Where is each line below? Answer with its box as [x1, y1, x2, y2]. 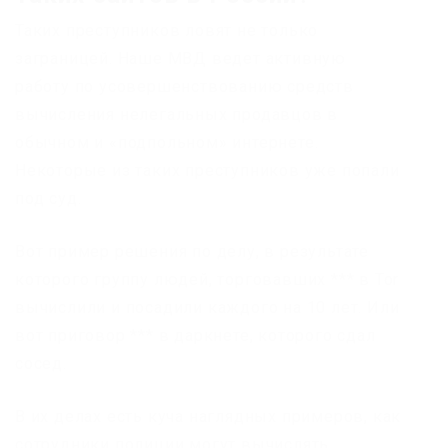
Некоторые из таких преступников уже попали [15, 160, 400, 180]
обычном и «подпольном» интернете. [15, 132, 319, 152]
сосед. [15, 353, 67, 373]
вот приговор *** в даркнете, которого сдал [15, 325, 376, 345]
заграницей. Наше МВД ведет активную [15, 48, 346, 68]
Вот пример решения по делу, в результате [15, 241, 369, 261]
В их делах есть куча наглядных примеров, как [15, 406, 402, 426]
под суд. [15, 188, 82, 208]
